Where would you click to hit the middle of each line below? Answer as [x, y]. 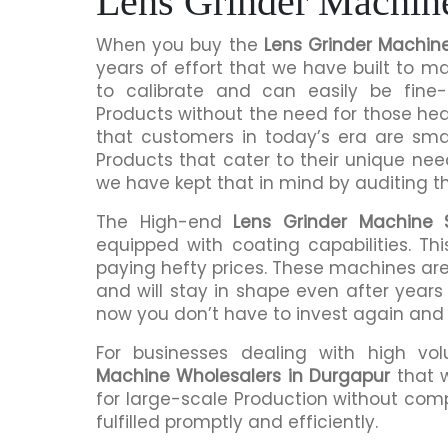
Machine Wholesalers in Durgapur [243, 375]
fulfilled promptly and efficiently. [237, 421]
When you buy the [180, 44]
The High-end [165, 221]
